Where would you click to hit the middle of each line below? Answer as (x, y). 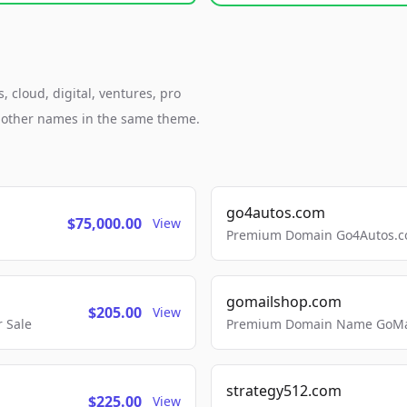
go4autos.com (276, 213)
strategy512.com (284, 391)
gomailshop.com (284, 302)
